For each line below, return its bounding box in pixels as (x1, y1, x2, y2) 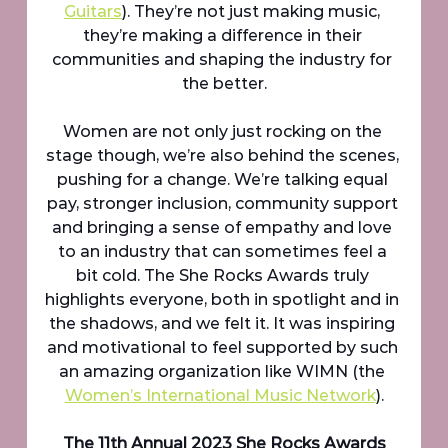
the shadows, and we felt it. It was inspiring (49, 314, 399, 334)
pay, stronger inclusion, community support (46, 194, 402, 214)
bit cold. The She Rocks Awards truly (75, 266, 373, 286)
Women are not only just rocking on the (62, 122, 386, 142)
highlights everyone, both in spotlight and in (45, 290, 403, 310)
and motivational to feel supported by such (46, 338, 402, 358)
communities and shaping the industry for (52, 50, 396, 70)
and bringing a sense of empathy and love (52, 218, 396, 238)
